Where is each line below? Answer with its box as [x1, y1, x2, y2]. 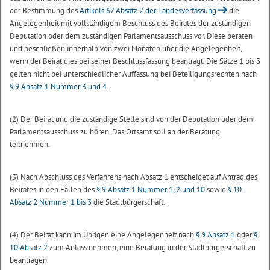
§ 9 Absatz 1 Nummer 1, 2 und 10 [96, 184, 205, 195]
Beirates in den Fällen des [10, 184, 96, 195]
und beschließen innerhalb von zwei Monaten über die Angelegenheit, [10, 43, 242, 54]
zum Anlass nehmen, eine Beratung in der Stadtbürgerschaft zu [48, 242, 256, 253]
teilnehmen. [10, 139, 50, 149]
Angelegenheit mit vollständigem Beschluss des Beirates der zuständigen [10, 17, 251, 28]
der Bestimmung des [10, 5, 80, 16]
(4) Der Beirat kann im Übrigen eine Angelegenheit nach [10, 229, 196, 240]
